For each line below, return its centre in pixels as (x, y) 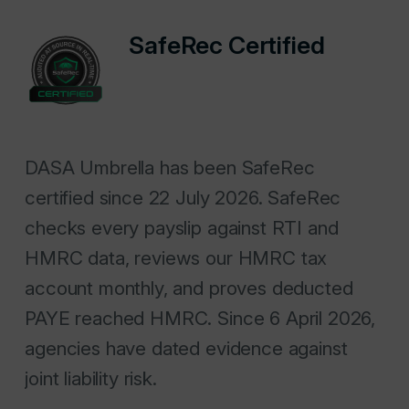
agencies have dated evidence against (186, 349)
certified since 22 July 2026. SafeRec (183, 198)
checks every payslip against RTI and (182, 228)
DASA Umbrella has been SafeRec (170, 168)
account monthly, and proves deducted (189, 288)
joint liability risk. (91, 379)
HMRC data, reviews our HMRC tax (176, 258)
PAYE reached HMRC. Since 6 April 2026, (200, 319)
